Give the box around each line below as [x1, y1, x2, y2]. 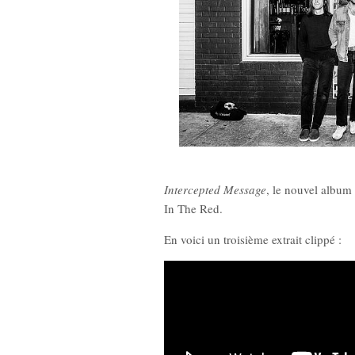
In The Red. [164, 200, 223, 217]
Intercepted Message [164, 181, 266, 198]
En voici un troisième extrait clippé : [164, 231, 342, 248]
